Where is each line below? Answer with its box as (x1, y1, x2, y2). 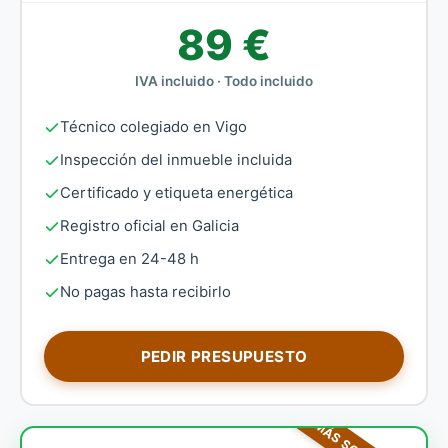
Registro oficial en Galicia (60, 217, 239, 235)
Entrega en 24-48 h (60, 250, 199, 268)
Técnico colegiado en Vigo (60, 118, 247, 136)
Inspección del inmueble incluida (60, 151, 292, 169)
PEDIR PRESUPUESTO (140, 347, 308, 366)
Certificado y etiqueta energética (60, 184, 293, 202)
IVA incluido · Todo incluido (135, 73, 313, 89)
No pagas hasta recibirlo (60, 283, 231, 301)
